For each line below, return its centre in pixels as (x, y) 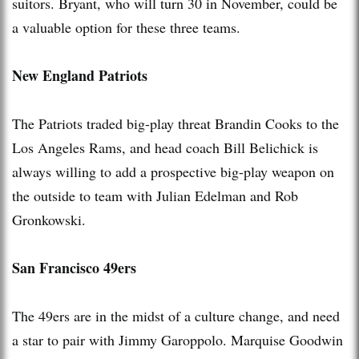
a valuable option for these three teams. (126, 27)
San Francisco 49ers (77, 267)
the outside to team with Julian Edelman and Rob (155, 195)
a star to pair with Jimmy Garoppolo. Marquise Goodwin (177, 339)
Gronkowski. (49, 219)
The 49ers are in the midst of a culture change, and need (176, 315)
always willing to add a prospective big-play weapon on (173, 171)
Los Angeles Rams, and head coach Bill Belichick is (165, 147)
